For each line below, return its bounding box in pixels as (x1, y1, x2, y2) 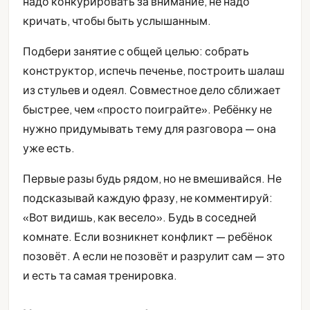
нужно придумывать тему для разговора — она (23, 121, 276, 136)
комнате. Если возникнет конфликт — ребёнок (23, 229, 273, 244)
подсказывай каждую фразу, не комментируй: (23, 190, 273, 206)
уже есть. (23, 140, 75, 156)
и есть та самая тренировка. (23, 268, 177, 283)
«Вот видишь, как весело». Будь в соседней (23, 210, 257, 225)
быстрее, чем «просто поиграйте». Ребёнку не (23, 102, 272, 117)
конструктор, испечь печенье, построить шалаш (23, 63, 284, 78)
